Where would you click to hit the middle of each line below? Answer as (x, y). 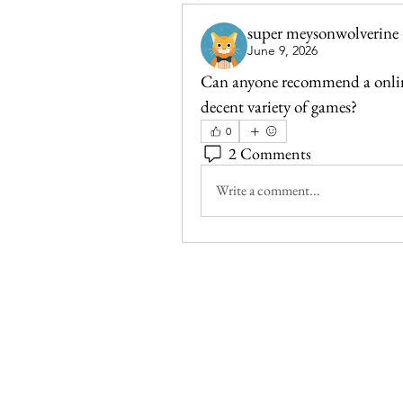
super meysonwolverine (323, 33)
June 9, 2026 (282, 50)
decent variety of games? (279, 107)
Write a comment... (268, 190)
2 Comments (270, 153)
